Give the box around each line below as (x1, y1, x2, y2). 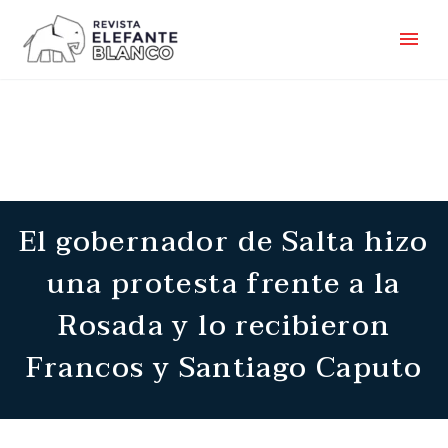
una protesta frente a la (47, 260, 401, 308)
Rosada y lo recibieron (57, 302, 391, 350)
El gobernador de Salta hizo (19, 218, 429, 266)
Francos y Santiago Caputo (25, 344, 423, 392)
